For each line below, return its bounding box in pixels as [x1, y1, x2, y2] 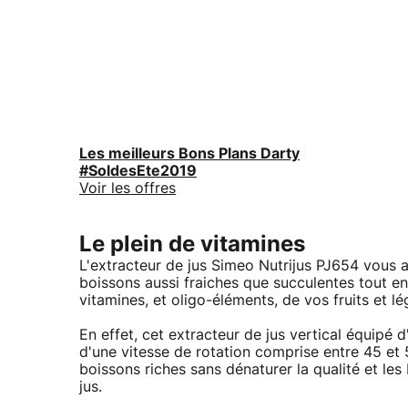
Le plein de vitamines [79, 233, 305, 256]
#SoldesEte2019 [79, 163, 197, 178]
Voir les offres [79, 180, 176, 196]
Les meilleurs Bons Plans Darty [79, 146, 300, 161]
